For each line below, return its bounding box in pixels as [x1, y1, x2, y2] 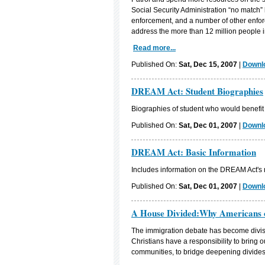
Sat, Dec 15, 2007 [179, 60, 237, 69]
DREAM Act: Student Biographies [131, 85, 263, 98]
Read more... [133, 44, 176, 52]
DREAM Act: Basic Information [131, 146, 256, 159]
